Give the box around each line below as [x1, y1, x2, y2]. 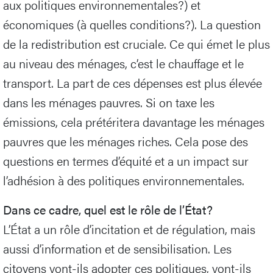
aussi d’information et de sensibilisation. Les [3, 239, 232, 257]
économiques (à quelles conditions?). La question [3, 15, 261, 33]
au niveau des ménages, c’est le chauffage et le [3, 54, 244, 72]
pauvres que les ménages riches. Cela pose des [3, 132, 248, 150]
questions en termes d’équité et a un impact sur [3, 151, 249, 169]
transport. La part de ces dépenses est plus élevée [3, 73, 262, 91]
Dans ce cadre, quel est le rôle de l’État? [3, 200, 213, 218]
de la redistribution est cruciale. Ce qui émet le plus [3, 34, 270, 52]
